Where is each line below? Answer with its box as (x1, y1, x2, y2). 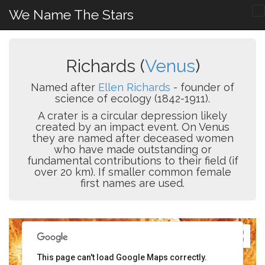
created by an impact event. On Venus (35, 121, 230, 133)
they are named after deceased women (31, 132, 234, 144)
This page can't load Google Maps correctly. (37, 253, 207, 262)
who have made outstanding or (53, 143, 212, 156)
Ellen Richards (98, 81, 170, 93)
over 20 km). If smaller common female (34, 166, 231, 178)
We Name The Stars (9, 7, 134, 22)
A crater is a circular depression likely (38, 109, 227, 122)
